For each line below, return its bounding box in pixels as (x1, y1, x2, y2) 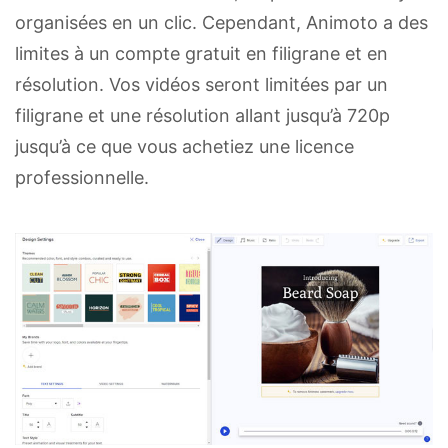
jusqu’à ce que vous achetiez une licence (15, 135, 354, 157)
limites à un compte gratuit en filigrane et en (15, 42, 388, 64)
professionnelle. (15, 166, 149, 188)
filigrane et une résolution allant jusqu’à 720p (15, 104, 390, 126)
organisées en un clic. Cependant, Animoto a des (15, 11, 428, 33)
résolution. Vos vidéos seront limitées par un (15, 73, 388, 95)
